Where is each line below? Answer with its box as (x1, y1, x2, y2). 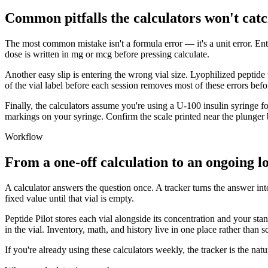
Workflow (5, 131, 43, 142)
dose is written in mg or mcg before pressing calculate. (5, 48, 209, 59)
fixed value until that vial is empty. (5, 193, 134, 203)
